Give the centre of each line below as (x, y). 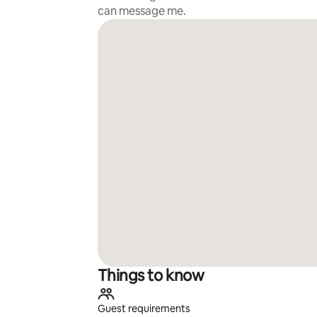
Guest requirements (144, 309)
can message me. (142, 11)
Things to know (151, 276)
